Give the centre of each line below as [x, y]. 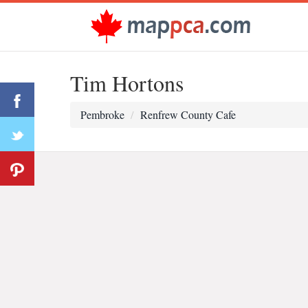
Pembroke [102, 114]
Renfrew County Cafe [188, 114]
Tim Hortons [127, 83]
